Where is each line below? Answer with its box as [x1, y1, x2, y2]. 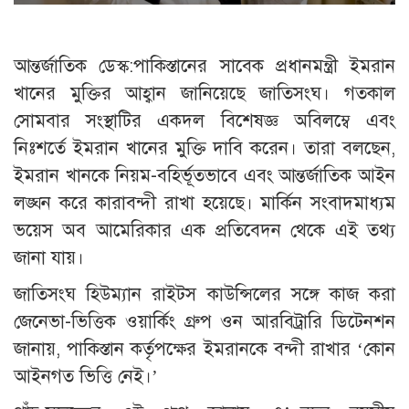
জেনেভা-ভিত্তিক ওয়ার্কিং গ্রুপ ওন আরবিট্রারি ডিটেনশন [14, 309, 395, 333]
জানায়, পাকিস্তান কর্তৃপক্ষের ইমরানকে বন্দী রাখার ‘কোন [14, 337, 395, 361]
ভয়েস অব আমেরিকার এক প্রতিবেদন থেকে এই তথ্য [14, 218, 395, 242]
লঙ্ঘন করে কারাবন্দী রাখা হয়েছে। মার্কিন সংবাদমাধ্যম [14, 191, 395, 215]
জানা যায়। [14, 246, 84, 269]
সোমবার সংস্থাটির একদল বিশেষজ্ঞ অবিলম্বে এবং [14, 109, 395, 132]
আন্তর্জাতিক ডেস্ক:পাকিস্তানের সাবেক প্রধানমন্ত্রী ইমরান [14, 54, 395, 78]
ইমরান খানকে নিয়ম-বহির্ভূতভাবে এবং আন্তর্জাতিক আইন [14, 163, 395, 187]
